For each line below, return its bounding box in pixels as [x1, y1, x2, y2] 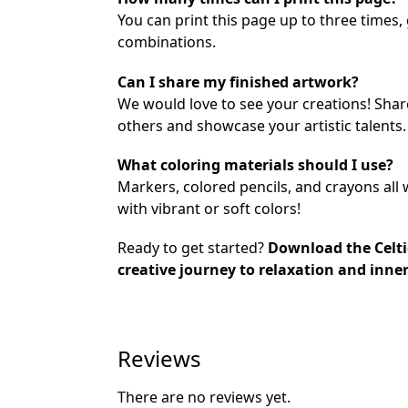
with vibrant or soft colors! [117, 199, 301, 219]
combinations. [117, 32, 216, 53]
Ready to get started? [117, 238, 268, 259]
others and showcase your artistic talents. [117, 115, 406, 136]
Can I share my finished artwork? [117, 71, 359, 92]
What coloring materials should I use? [117, 155, 393, 176]
